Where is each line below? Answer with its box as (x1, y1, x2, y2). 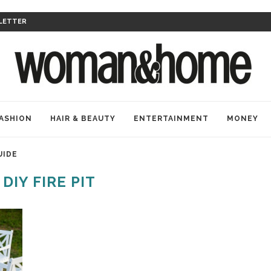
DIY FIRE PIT (2, 173, 96, 191)
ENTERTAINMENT (134, 114, 209, 123)
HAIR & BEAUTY (50, 114, 116, 123)
